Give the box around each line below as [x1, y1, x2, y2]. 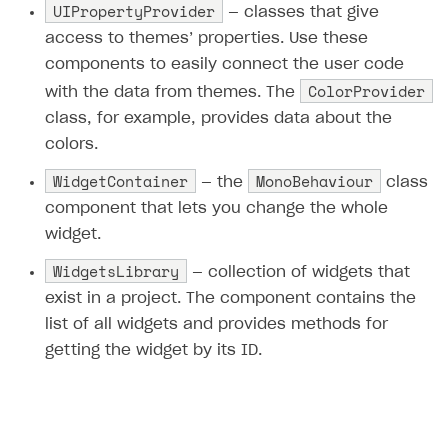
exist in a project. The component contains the [45, 290, 416, 306]
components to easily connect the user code [45, 56, 404, 72]
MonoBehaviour [256, 169, 373, 192]
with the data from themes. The [45, 84, 300, 100]
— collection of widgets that [187, 264, 410, 280]
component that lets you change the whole [45, 200, 388, 216]
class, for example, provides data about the [45, 110, 392, 126]
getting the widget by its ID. [45, 342, 262, 358]
